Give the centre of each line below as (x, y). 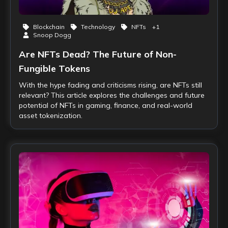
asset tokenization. (51, 116)
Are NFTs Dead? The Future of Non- (98, 54)
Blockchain (49, 27)
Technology (98, 27)
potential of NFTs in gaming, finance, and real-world (106, 105)
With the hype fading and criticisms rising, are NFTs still (110, 85)
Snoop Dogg (52, 35)
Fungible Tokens (54, 68)
